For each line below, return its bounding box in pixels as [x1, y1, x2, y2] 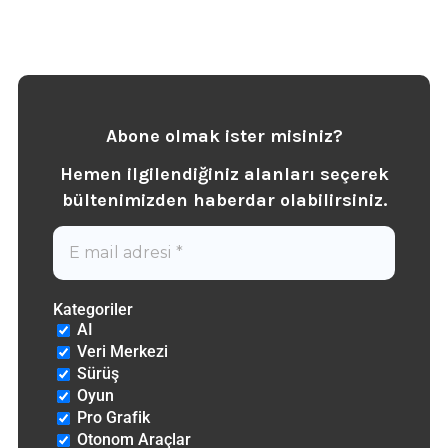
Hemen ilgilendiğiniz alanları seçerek [59, 163, 389, 186]
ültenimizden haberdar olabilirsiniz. [72, 189, 387, 212]
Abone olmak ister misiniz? [105, 124, 343, 147]
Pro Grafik [72, 407, 150, 427]
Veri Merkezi [72, 341, 168, 361]
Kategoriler [52, 299, 133, 319]
